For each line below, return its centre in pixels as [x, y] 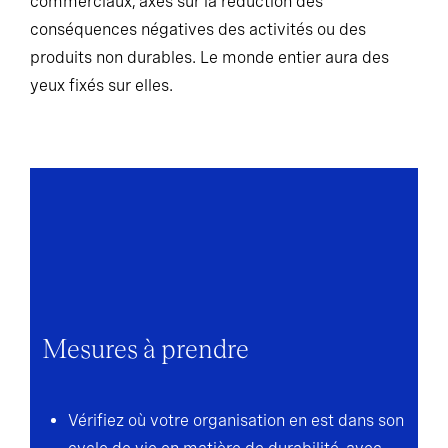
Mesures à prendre [145, 350]
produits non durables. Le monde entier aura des [209, 58]
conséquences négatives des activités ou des [198, 30]
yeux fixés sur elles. [101, 86]
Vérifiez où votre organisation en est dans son [236, 421]
